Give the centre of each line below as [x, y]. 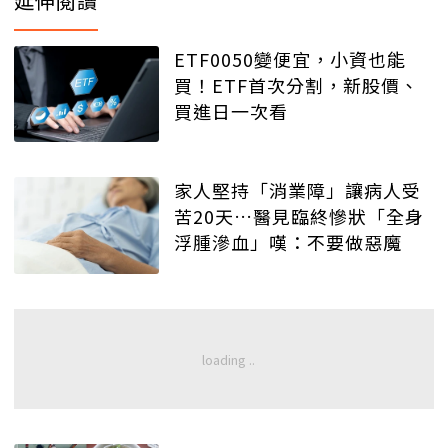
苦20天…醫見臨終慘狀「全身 [299, 216]
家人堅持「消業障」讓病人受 [297, 190]
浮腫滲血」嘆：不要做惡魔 [288, 242]
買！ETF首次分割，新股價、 [296, 84]
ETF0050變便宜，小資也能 [290, 58]
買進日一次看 [231, 110]
